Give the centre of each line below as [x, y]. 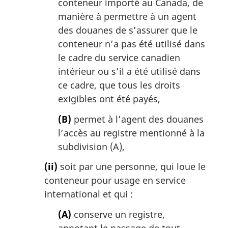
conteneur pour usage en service [115, 180]
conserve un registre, [118, 214]
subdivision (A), [91, 146]
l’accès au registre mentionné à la [131, 133]
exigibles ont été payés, [109, 99]
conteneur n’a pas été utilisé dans [132, 44]
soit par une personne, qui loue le [132, 167]
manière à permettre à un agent [127, 17]
